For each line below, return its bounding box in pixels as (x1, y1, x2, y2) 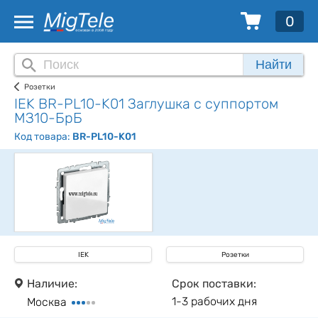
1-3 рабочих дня (172, 295, 257, 309)
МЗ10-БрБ (14, 109, 82, 127)
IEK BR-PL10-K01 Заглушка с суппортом (14, 95, 278, 113)
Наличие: (27, 277, 77, 291)
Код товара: (14, 131, 72, 143)
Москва (27, 295, 70, 309)
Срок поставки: (172, 277, 256, 291)
